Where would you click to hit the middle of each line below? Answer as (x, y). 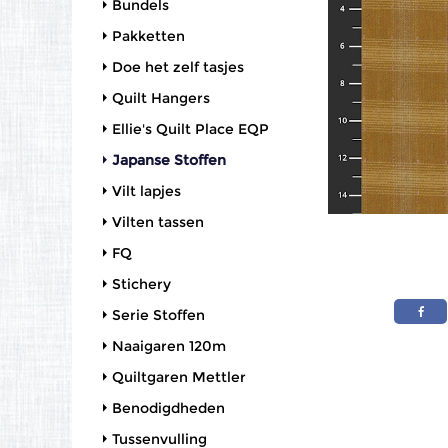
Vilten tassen (158, 222)
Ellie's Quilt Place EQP (190, 129)
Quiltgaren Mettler (179, 377)
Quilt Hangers (161, 98)
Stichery (141, 284)
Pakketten (148, 36)
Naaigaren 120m (169, 346)
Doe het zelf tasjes (178, 67)
